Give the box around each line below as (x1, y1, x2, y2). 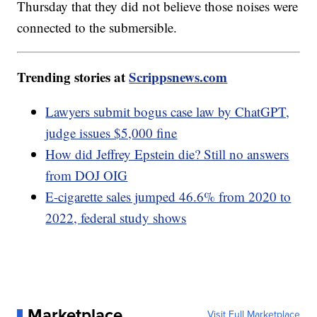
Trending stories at (17, 67, 129, 86)
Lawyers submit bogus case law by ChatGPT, (45, 102, 290, 120)
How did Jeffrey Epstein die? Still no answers (45, 144, 289, 163)
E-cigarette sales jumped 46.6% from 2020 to (45, 187, 292, 205)
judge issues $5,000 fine (45, 123, 178, 142)
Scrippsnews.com (129, 67, 228, 86)
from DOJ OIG (45, 166, 128, 184)
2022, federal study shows (45, 208, 187, 226)
